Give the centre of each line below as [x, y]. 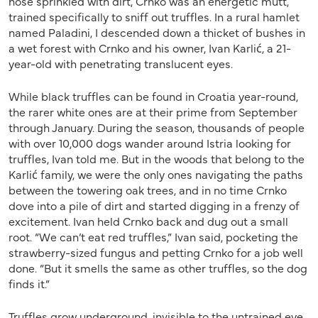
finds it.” [29, 284]
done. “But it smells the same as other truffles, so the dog [158, 268]
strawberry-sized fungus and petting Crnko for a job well [156, 252]
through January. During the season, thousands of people [157, 127]
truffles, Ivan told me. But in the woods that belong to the [157, 159]
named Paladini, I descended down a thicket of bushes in [157, 32]
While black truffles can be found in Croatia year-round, [153, 96]
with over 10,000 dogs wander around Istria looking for [150, 143]
